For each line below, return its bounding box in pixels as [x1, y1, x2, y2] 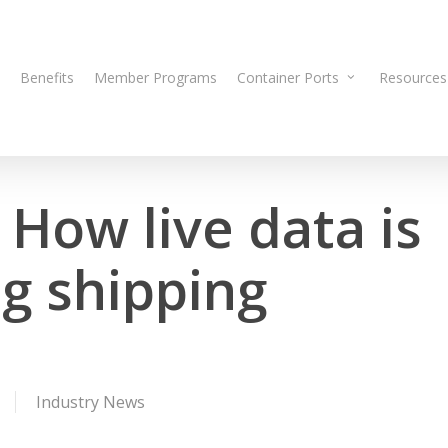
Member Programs [94, 68, 217, 87]
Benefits [20, 68, 74, 87]
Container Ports [237, 68, 339, 87]
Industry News [36, 391, 145, 413]
